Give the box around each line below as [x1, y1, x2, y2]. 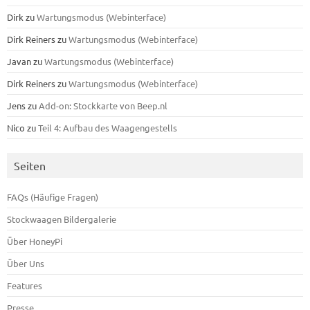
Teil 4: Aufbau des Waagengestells [38, 122, 177, 134]
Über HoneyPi [7, 235, 62, 247]
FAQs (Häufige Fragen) [7, 191, 98, 203]
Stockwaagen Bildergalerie [7, 213, 116, 225]
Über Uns [7, 257, 44, 269]
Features [7, 280, 42, 291]
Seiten [14, 158, 46, 172]
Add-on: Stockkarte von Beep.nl [39, 100, 167, 111]
